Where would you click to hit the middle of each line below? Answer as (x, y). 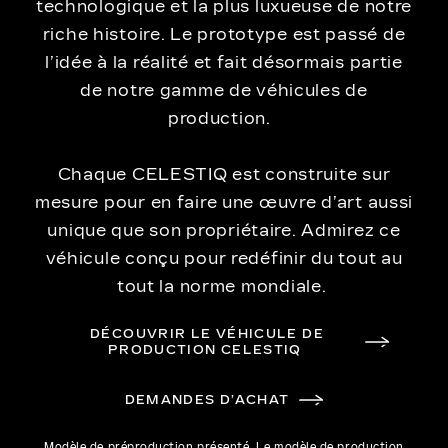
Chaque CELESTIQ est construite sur (224, 175)
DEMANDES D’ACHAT (207, 400)
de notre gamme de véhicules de (224, 91)
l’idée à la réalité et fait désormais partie (224, 63)
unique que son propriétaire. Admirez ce (224, 231)
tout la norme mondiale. (224, 287)
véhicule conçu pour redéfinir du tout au (224, 259)
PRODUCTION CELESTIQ (207, 350)
